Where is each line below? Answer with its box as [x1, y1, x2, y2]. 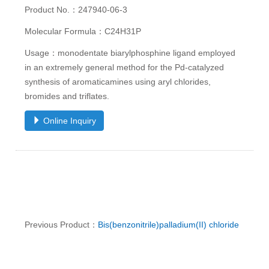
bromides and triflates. [25, 91, 110, 101]
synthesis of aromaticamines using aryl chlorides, [25, 77, 211, 87]
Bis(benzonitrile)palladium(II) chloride [98, 220, 240, 230]
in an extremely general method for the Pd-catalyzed [25, 62, 225, 73]
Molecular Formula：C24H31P [25, 26, 142, 37]
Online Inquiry [41, 116, 97, 126]
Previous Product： [25, 220, 98, 230]
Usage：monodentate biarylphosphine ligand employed [25, 48, 236, 58]
